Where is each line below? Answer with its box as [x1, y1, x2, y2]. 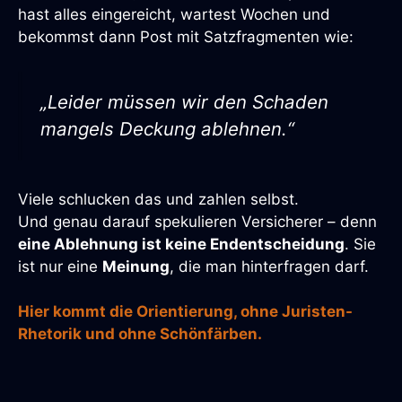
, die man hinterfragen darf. [170, 257, 369, 275]
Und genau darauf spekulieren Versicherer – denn [18, 212, 377, 231]
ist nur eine [18, 257, 102, 275]
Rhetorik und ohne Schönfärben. [18, 325, 262, 344]
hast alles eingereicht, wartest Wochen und [18, 4, 330, 23]
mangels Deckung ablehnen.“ [40, 118, 294, 140]
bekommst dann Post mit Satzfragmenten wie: [18, 27, 354, 46]
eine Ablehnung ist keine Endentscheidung [18, 234, 345, 253]
